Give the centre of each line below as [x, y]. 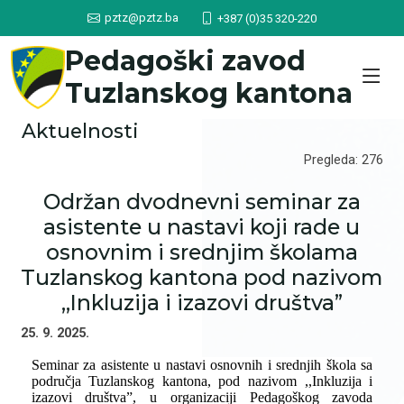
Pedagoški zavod [185, 61]
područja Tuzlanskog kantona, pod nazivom [168, 381]
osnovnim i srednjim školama [202, 252]
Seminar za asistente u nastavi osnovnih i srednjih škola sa [202, 365]
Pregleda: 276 [344, 160]
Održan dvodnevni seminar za [202, 202]
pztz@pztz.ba [142, 18]
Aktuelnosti [80, 131]
